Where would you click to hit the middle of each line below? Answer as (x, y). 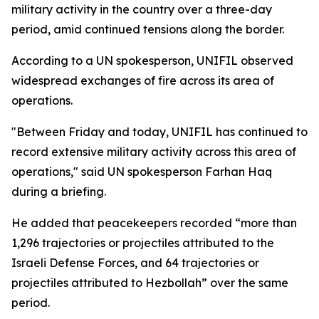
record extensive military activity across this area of (154, 152)
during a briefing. (59, 192)
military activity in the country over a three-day (142, 9)
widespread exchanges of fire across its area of (143, 80)
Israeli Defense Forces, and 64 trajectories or (135, 263)
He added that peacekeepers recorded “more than (154, 223)
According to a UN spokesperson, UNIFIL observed (152, 61)
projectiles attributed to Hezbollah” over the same (150, 283)
